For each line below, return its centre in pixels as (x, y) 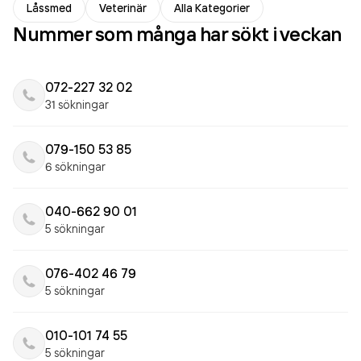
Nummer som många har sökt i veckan (177, 34)
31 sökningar (77, 104)
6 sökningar (75, 166)
